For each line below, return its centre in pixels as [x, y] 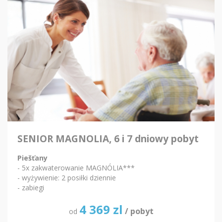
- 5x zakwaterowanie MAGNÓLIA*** [76, 168]
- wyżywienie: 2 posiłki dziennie [67, 178]
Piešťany [32, 158]
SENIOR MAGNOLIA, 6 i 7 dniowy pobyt [108, 139]
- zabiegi [31, 188]
